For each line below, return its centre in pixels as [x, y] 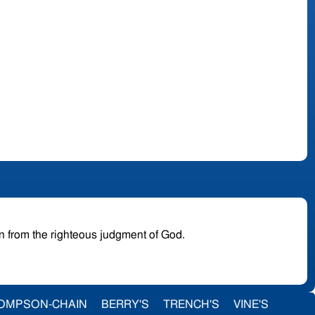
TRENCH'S [191, 304]
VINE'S [251, 304]
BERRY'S [125, 304]
